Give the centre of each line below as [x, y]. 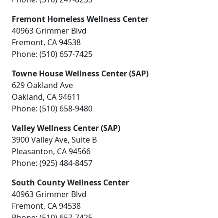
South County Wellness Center [70, 182]
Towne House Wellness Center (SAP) [80, 73]
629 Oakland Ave [42, 85]
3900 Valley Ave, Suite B [54, 139]
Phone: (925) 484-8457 [52, 163]
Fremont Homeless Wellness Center [80, 19]
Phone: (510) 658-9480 [52, 108]
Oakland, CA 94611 [46, 97]
